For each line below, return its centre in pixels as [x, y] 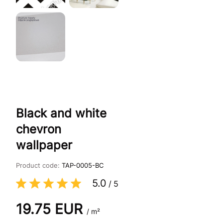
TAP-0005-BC [83, 165]
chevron [39, 129]
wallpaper [44, 145]
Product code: [39, 165]
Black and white [61, 113]
